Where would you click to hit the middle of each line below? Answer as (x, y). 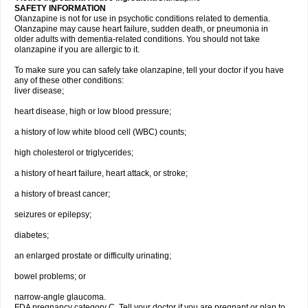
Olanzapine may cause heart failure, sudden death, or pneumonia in (141, 29)
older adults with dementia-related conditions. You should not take (137, 39)
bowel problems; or (50, 276)
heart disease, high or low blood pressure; (93, 111)
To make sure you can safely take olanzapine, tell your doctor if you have (149, 70)
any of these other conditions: (69, 80)
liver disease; (39, 91)
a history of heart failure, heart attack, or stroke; (101, 173)
